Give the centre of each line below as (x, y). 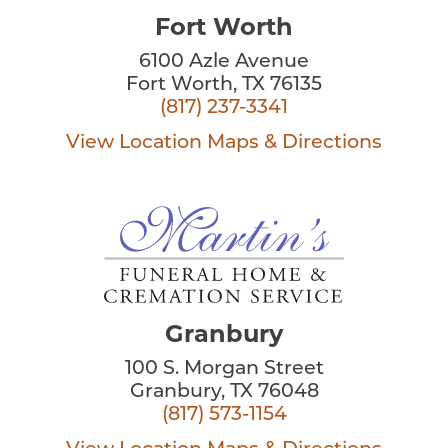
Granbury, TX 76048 (224, 392)
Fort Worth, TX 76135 (224, 85)
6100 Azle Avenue (224, 62)
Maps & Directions (294, 143)
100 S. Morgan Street (224, 369)
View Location (134, 143)
